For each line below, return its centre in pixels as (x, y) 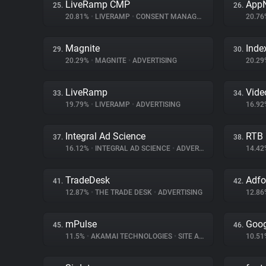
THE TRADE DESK (123, 192)
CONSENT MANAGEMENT (165, 17)
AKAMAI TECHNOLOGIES (132, 236)
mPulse (81, 224)
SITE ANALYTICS (188, 236)
